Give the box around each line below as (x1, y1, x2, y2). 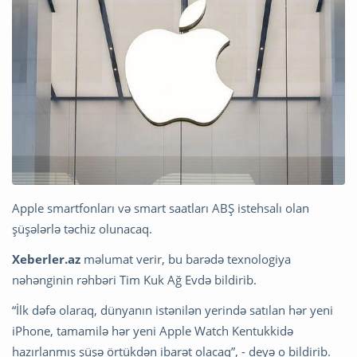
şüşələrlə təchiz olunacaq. (12, 220, 152, 237)
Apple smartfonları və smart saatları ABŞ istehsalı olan (12, 199, 309, 216)
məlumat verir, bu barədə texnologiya (80, 250, 291, 267)
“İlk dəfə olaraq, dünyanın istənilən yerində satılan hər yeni (12, 301, 333, 318)
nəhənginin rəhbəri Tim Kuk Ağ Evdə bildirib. (12, 271, 257, 288)
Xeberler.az (12, 250, 80, 267)
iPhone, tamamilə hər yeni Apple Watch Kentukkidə (12, 322, 293, 339)
